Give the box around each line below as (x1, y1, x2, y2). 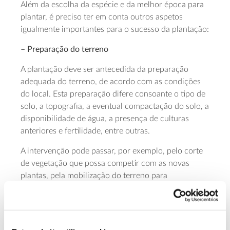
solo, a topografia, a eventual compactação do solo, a (21, 102, 209, 110)
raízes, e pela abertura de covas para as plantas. (21, 208, 189, 217)
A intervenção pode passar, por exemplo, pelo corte (21, 146, 203, 155)
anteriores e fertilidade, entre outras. (21, 126, 150, 135)
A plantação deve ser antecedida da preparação (21, 65, 188, 73)
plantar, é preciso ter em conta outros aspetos (21, 12, 183, 21)
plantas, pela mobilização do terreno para (21, 171, 167, 180)
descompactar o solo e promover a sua (21, 183, 158, 192)
